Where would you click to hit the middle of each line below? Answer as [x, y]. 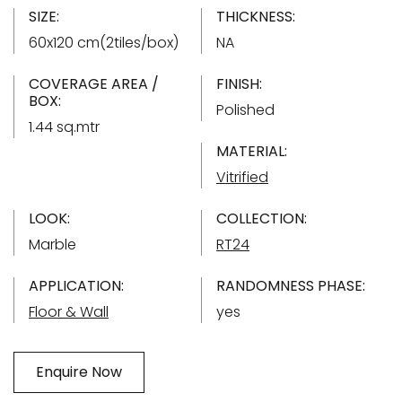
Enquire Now [79, 371]
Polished [245, 109]
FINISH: [239, 83]
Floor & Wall [69, 311]
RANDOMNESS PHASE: [291, 285]
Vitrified [242, 177]
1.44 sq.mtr [64, 127]
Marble [52, 244]
